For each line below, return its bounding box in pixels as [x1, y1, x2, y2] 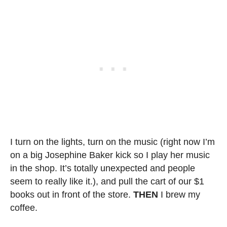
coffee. [10, 202, 37, 213]
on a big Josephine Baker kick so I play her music [10, 149, 210, 160]
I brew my [158, 189, 200, 200]
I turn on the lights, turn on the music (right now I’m [10, 136, 215, 147]
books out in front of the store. [10, 189, 133, 200]
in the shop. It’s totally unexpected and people [10, 163, 195, 173]
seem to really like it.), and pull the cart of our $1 [10, 176, 204, 186]
